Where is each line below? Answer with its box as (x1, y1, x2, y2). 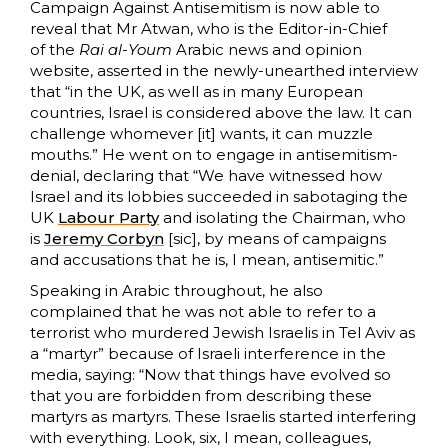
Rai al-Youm (79, 40, 172, 60)
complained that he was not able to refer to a (30, 302, 376, 322)
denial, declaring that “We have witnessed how (30, 166, 382, 186)
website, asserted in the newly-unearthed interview (30, 61, 418, 81)
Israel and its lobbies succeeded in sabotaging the (30, 187, 408, 207)
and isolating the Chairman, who (159, 208, 406, 228)
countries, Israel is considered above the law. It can (30, 103, 412, 123)
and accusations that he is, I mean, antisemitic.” (30, 250, 384, 270)
